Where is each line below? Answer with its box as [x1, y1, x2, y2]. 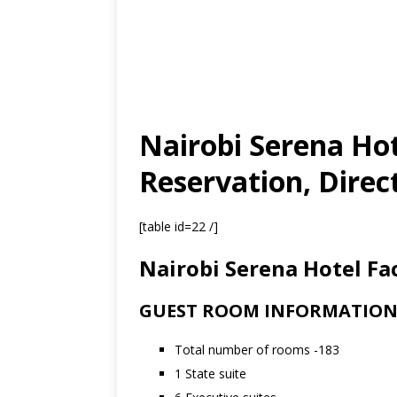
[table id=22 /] [139, 218, 218, 235]
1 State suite [175, 365, 246, 382]
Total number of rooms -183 [175, 341, 339, 358]
